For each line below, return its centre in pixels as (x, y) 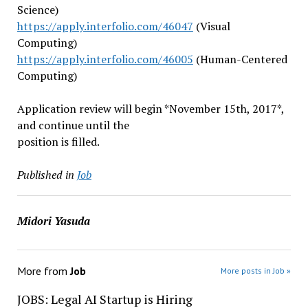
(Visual (211, 26)
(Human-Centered (240, 59)
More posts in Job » (256, 271)
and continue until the (73, 125)
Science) (37, 10)
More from (43, 271)
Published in (45, 175)
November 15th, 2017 (223, 109)
